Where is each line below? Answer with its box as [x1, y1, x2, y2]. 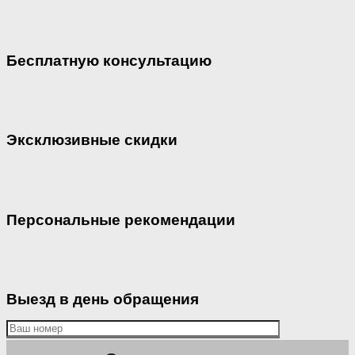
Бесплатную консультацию [6, 52, 212, 69]
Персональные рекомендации [6, 211, 235, 228]
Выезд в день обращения [6, 291, 199, 308]
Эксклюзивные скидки [6, 132, 177, 149]
